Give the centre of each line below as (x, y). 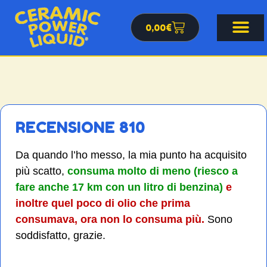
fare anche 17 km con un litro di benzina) (119, 187)
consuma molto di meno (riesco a (151, 171)
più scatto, (40, 171)
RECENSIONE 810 (80, 127)
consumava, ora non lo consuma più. (110, 219)
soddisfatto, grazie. (60, 235)
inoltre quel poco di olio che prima (103, 203)
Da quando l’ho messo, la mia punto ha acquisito (131, 155)
